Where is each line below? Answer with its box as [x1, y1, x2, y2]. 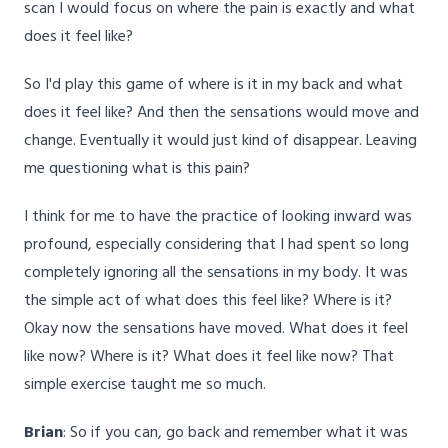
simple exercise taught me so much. [24, 372, 266, 399]
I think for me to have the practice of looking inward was [24, 204, 412, 231]
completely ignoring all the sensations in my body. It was [24, 260, 408, 287]
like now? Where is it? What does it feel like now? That [24, 344, 394, 371]
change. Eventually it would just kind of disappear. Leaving [24, 128, 417, 155]
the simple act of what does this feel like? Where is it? [24, 288, 392, 315]
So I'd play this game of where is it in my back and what [24, 72, 403, 99]
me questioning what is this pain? [24, 156, 254, 183]
